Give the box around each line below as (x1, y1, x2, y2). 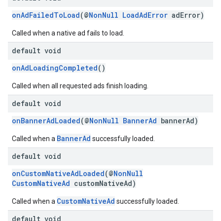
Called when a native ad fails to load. (12, 29, 124, 37)
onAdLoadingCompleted (12, 63, 98, 73)
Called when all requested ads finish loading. (12, 82, 148, 90)
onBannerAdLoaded (12, 116, 80, 125)
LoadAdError (122, 10, 168, 20)
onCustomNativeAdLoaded (12, 169, 105, 178)
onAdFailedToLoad (12, 10, 80, 20)
